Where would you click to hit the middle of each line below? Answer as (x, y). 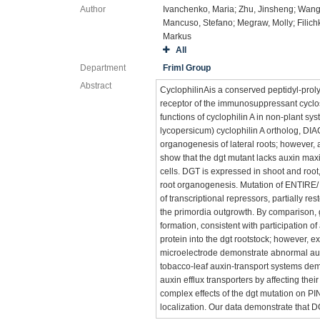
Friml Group (187, 68)
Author (93, 9)
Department (103, 68)
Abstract (96, 86)
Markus (177, 36)
